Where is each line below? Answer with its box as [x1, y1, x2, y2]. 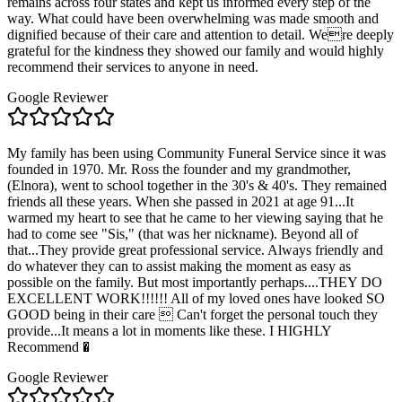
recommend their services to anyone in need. [7, 59, 258, 75]
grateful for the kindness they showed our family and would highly [7, 43, 384, 59]
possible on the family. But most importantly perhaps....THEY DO [7, 275, 382, 291]
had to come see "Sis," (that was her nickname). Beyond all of [7, 226, 358, 242]
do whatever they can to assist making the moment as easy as [7, 258, 351, 275]
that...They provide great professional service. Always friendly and [7, 242, 383, 258]
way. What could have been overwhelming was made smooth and [7, 11, 379, 27]
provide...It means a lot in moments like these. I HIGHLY [7, 323, 331, 339]
